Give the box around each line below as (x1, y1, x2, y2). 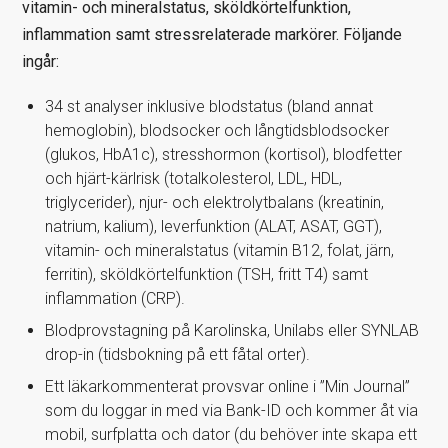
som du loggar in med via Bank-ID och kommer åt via (44, 400, 418, 420)
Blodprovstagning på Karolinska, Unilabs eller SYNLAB (44, 320, 419, 340)
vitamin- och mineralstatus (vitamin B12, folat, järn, (44, 240, 394, 260)
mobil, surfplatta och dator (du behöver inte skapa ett (44, 424, 417, 444)
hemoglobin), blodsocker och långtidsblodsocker (44, 120, 389, 140)
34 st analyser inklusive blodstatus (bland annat (44, 96, 373, 116)
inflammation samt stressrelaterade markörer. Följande (22, 24, 403, 44)
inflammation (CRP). (44, 288, 185, 308)
